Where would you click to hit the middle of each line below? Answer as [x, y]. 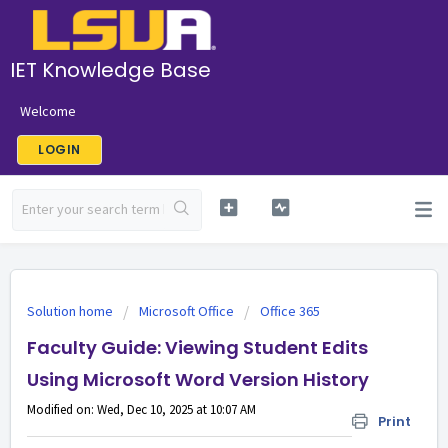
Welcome [48, 110]
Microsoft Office [186, 311]
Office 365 [290, 311]
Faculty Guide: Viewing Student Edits [197, 347]
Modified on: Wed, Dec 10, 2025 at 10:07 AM [141, 409]
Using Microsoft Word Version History [198, 379]
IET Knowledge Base [110, 69]
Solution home [71, 311]
